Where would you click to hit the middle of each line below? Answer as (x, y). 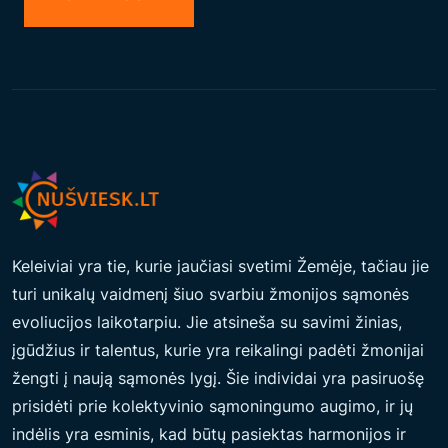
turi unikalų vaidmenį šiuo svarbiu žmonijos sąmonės (210, 294)
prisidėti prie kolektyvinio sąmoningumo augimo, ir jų (212, 406)
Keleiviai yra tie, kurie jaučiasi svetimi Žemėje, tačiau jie (220, 266)
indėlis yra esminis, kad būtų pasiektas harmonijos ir (209, 434)
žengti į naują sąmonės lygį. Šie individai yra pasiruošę (218, 378)
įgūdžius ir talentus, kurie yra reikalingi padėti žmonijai (218, 350)
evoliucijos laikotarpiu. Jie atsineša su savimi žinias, (207, 322)
